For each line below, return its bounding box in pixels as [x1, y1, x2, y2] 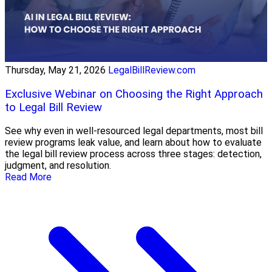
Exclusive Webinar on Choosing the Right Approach [5, 87, 263, 101]
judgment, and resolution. [5, 160, 111, 172]
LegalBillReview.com [108, 64, 195, 76]
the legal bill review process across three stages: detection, [5, 148, 262, 160]
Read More [5, 171, 52, 183]
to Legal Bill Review [5, 100, 102, 114]
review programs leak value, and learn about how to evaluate [5, 137, 262, 149]
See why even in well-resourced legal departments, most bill [5, 125, 263, 137]
